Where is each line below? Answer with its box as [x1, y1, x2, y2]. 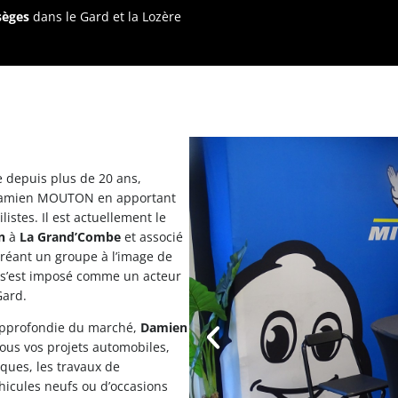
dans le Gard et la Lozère [29, 8, 181, 25]
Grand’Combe [37, 228, 121, 245]
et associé [121, 228, 183, 245]
